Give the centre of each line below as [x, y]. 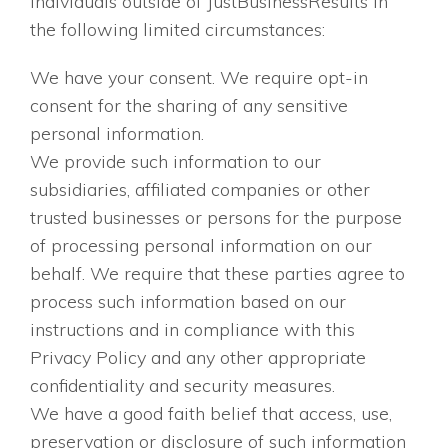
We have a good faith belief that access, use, [211, 414]
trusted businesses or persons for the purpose [216, 218]
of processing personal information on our [201, 246]
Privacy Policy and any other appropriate [198, 358]
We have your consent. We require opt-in [199, 78]
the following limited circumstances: [177, 30]
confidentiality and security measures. [182, 386]
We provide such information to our [175, 162]
